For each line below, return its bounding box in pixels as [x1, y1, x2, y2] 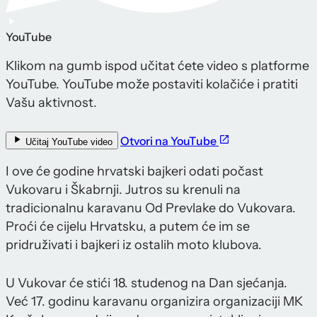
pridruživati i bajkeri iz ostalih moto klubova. [6, 237, 262, 253]
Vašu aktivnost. [6, 95, 97, 111]
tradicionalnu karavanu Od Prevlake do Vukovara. [6, 200, 296, 217]
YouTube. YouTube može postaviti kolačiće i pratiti [6, 76, 298, 93]
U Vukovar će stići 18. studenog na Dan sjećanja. [6, 275, 287, 292]
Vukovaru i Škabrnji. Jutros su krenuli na [6, 182, 241, 198]
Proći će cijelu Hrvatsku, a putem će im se [6, 219, 250, 235]
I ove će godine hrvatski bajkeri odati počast [6, 163, 263, 180]
